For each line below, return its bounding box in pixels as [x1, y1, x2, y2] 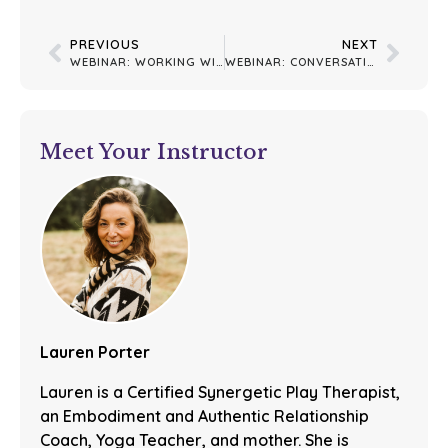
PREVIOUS [70, 36, 140, 52]
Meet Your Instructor [40, 140, 268, 164]
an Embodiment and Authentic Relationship [40, 406, 369, 426]
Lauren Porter [40, 342, 150, 362]
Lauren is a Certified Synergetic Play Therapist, [40, 382, 400, 402]
